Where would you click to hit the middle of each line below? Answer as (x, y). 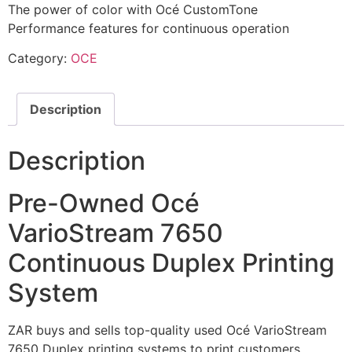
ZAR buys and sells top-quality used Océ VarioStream (167, 330)
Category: (39, 58)
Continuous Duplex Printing (171, 262)
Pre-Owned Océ (104, 203)
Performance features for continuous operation (148, 28)
